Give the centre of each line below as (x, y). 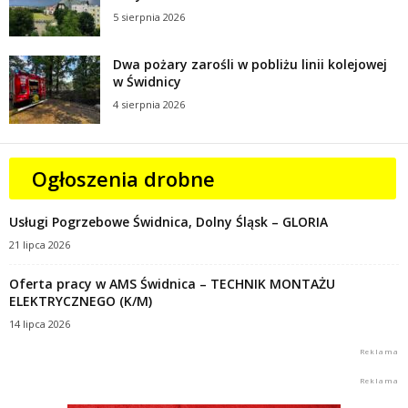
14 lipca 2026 (40, 323)
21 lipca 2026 (40, 244)
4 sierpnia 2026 (149, 104)
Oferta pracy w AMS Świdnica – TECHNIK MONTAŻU (172, 283)
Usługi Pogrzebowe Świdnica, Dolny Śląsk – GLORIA (168, 221)
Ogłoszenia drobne (123, 178)
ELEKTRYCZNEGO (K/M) (81, 301)
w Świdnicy (147, 81)
